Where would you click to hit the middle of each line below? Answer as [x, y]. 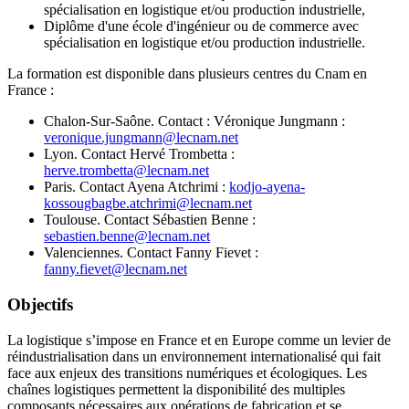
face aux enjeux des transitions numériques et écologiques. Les [187, 372]
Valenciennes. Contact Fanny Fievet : [151, 253]
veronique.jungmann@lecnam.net [141, 138]
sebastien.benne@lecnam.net [127, 236]
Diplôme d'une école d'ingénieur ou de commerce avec [201, 26]
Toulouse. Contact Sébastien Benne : [150, 220]
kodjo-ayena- [267, 187]
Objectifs [40, 304]
